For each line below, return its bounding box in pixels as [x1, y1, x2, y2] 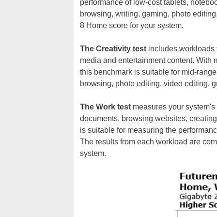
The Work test [80, 103, 131, 111]
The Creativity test [80, 45, 146, 53]
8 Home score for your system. [80, 21, 184, 30]
